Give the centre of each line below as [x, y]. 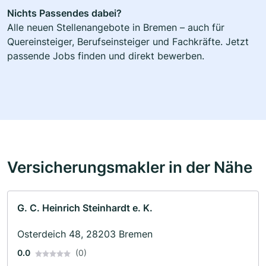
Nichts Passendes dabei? [64, 13]
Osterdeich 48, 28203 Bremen [85, 234]
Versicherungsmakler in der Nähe [130, 167]
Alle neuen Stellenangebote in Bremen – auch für [116, 27]
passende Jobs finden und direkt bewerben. [106, 56]
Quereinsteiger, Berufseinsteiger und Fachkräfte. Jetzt [128, 41]
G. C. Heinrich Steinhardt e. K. [85, 208]
